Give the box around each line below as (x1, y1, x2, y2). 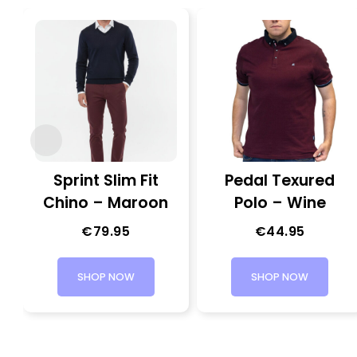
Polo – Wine (233, 191, 326, 214)
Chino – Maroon (43, 191, 169, 214)
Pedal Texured (225, 169, 335, 191)
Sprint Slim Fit (53, 169, 159, 191)
